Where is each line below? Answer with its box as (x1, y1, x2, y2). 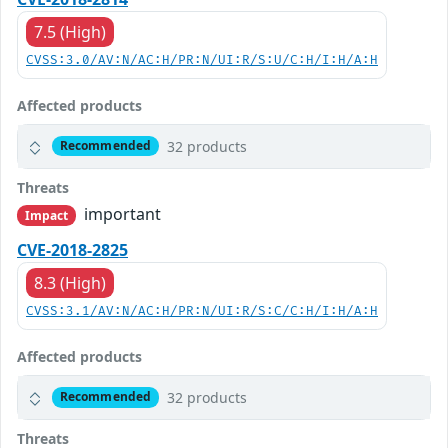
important (80, 202, 162, 225)
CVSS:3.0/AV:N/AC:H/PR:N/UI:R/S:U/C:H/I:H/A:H (26, 52, 378, 68)
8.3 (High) (34, 271, 106, 294)
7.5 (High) (34, 20, 106, 43)
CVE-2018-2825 (17, 238, 128, 261)
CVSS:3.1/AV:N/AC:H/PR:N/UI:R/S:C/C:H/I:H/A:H (26, 303, 378, 319)
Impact (24, 206, 69, 224)
